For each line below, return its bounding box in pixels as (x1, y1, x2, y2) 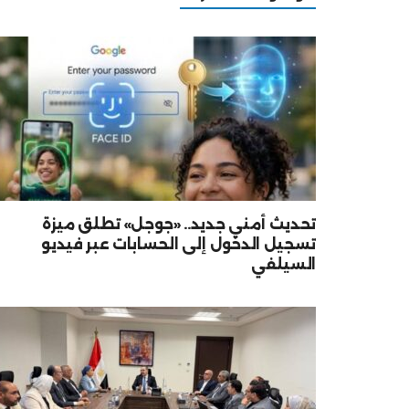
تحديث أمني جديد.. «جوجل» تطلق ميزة (41, 215, 316, 233)
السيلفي (251, 255, 316, 273)
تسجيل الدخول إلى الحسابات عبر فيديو (41, 235, 316, 253)
